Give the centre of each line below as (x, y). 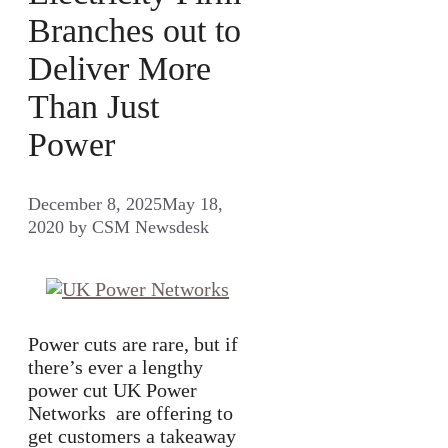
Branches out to (134, 30)
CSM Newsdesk (150, 227)
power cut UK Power (112, 390)
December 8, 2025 (95, 204)
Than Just (93, 106)
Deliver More (119, 68)
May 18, (192, 204)
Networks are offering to (130, 413)
